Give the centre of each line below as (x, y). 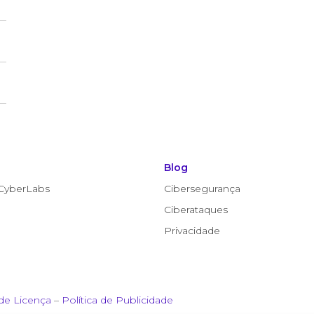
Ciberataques (196, 210)
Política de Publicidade (117, 300)
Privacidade (192, 231)
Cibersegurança (202, 189)
